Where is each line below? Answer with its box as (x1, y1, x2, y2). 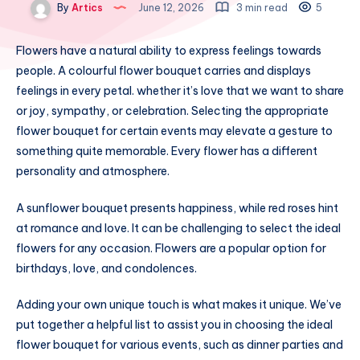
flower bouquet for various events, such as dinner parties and (16, 337, 343, 353)
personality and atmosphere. (16, 163, 172, 178)
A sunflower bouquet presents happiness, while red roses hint (16, 200, 338, 215)
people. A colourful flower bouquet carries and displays (16, 63, 311, 78)
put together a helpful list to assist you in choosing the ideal (16, 317, 333, 333)
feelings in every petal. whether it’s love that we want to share (16, 83, 344, 98)
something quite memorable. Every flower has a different (16, 143, 317, 158)
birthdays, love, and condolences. (16, 260, 197, 276)
